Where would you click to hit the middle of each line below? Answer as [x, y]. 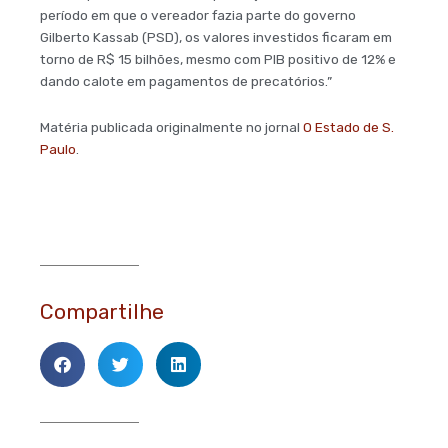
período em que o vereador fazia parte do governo [198, 15]
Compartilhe [102, 311]
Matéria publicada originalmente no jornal [171, 127]
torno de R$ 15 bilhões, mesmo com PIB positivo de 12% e [218, 59]
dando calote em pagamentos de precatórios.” [186, 81]
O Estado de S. [348, 127]
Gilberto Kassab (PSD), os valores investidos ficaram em [216, 37]
